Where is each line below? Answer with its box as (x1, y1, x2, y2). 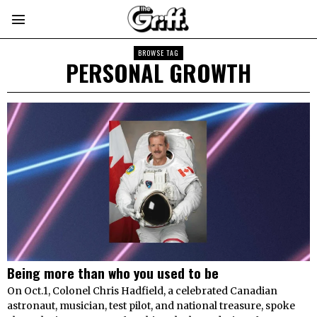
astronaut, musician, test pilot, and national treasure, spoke (7, 299, 295, 313)
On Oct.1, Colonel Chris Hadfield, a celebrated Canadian (7, 284, 277, 298)
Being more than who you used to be (7, 263, 219, 283)
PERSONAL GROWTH (66, 56, 251, 89)
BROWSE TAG (138, 47, 179, 58)
